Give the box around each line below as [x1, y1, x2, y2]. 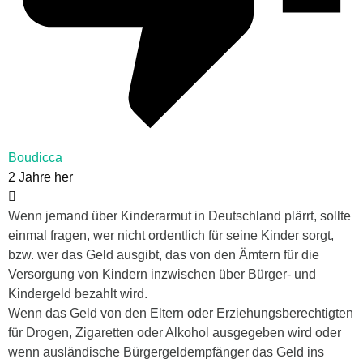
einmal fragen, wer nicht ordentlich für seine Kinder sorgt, [8, 228, 334, 243]
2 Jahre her [8, 170, 73, 185]
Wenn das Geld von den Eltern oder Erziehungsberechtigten [8, 306, 353, 321]
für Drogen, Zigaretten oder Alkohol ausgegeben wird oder [8, 326, 341, 340]
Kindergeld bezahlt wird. [8, 287, 147, 301]
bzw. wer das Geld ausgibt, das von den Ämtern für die [8, 248, 319, 263]
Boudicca [8, 151, 62, 165]
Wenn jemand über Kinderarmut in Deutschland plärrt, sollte [8, 209, 351, 224]
